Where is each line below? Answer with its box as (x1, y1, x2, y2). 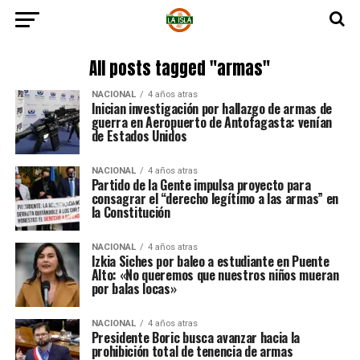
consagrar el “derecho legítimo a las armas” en (91, 189, 338, 208)
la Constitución (91, 202, 170, 222)
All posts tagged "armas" (89, 56, 271, 81)
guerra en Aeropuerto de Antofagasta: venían (91, 112, 332, 132)
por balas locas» (91, 279, 177, 298)
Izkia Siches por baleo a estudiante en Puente (91, 252, 329, 271)
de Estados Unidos (91, 126, 187, 145)
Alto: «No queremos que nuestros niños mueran (91, 265, 339, 284)
